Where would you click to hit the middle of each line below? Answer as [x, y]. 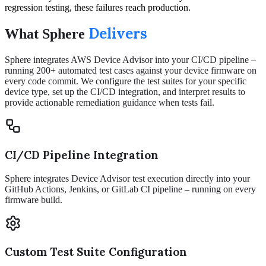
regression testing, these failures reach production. [98, 7]
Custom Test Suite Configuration [96, 252]
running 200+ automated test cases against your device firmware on [131, 71]
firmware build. [34, 199]
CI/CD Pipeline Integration [82, 155]
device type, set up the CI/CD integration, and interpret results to [125, 92]
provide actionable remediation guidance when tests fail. [110, 103]
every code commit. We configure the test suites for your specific [126, 81]
